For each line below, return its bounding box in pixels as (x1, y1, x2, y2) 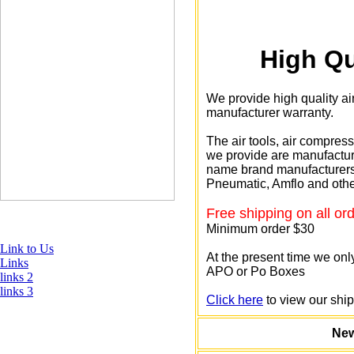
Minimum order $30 (206, 221, 314, 235)
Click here (206, 292, 263, 307)
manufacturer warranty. (206, 105, 333, 119)
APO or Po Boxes (206, 264, 305, 278)
